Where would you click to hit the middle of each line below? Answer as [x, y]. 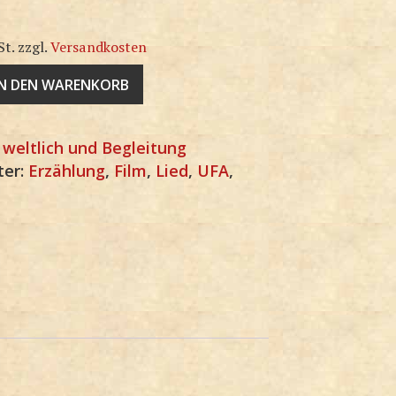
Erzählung [67, 171]
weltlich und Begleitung [95, 148]
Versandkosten [99, 47]
